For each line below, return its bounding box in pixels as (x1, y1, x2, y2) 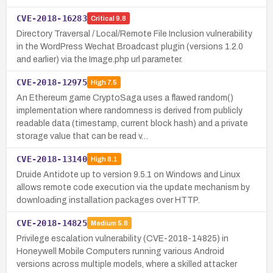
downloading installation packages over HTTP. (16, 195, 200, 205)
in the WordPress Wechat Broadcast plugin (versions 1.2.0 (16, 41, 243, 51)
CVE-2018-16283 (16, 13, 87, 23)
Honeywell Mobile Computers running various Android (16, 246, 224, 256)
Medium (90, 219, 116, 227)
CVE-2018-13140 (16, 154, 87, 164)
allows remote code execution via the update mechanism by (16, 182, 250, 192)
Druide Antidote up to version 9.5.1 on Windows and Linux (16, 169, 240, 179)
